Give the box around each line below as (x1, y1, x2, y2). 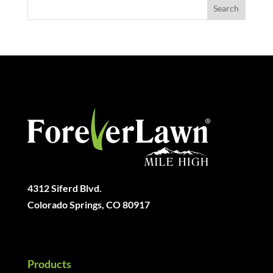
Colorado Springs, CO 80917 (27, 199, 150, 210)
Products (27, 257, 71, 271)
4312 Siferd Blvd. (27, 182, 102, 194)
